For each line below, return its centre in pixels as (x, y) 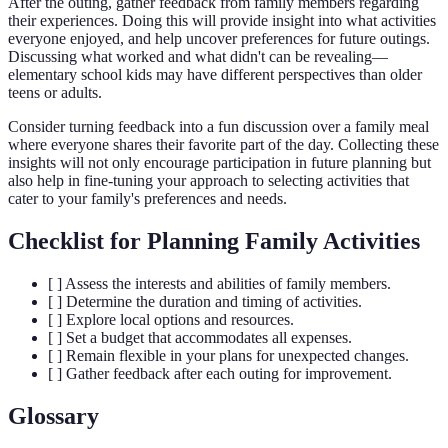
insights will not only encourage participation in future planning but (219, 163)
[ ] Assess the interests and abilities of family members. (219, 283)
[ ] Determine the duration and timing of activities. (205, 301)
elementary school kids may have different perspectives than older (215, 75)
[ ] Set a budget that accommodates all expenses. (200, 337)
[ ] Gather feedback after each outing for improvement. (220, 373)
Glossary (53, 415)
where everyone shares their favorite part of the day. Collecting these (223, 145)
